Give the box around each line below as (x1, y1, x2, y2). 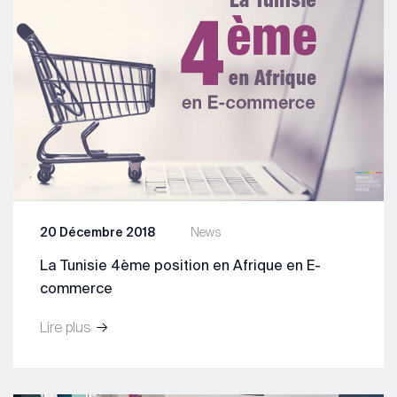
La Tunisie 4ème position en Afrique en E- (40, 257, 321, 274)
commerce (40, 280, 113, 297)
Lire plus (40, 319, 95, 336)
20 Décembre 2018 (40, 225, 155, 240)
